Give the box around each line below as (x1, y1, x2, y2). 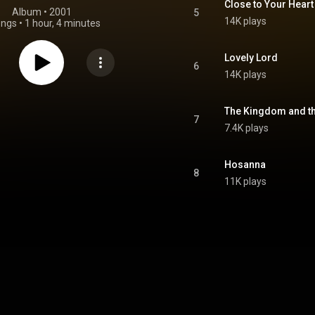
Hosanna (224, 159, 266, 170)
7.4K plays (224, 122, 269, 134)
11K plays (224, 176, 266, 187)
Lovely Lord (224, 52, 278, 63)
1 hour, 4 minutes (25, 18, 101, 29)
